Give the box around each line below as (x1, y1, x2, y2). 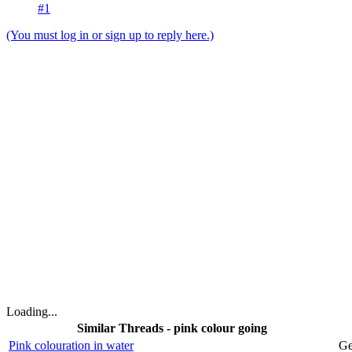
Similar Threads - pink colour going (77, 321, 267, 335)
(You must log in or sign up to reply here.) (6, 28, 214, 42)
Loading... (6, 305, 57, 319)
